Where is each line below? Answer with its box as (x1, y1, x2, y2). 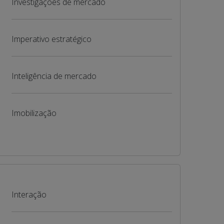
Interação (11, 189, 46, 200)
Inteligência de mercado (11, 70, 96, 81)
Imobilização (11, 107, 56, 118)
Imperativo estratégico (11, 33, 91, 44)
